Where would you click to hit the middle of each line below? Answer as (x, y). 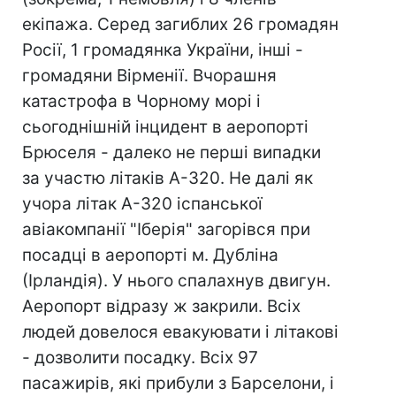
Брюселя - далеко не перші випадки (171, 152)
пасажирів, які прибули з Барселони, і (178, 383)
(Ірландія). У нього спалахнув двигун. (176, 281)
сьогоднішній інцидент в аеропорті (165, 127)
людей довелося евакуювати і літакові (180, 332)
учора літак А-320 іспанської (142, 204)
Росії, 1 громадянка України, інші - (163, 50)
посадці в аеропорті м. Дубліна (150, 255)
